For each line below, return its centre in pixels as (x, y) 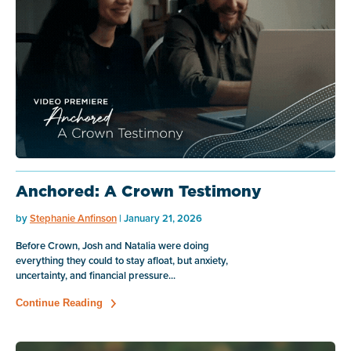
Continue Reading (59, 303)
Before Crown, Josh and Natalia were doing (112, 246)
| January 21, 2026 (159, 219)
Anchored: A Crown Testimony (139, 192)
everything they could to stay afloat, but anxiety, (122, 261)
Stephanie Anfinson (73, 219)
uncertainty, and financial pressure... (96, 276)
